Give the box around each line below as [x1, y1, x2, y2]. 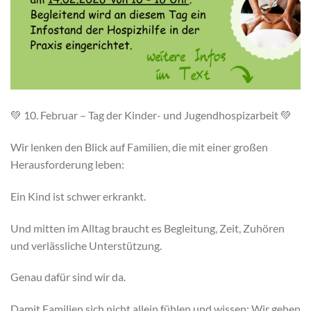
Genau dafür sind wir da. [10, 270, 126, 284]
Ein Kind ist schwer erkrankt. [10, 189, 146, 203]
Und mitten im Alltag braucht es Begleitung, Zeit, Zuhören [10, 221, 285, 235]
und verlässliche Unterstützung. [10, 238, 162, 252]
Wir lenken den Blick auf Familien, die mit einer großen [10, 140, 268, 154]
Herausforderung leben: [10, 158, 124, 171]
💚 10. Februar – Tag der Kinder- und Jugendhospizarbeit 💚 [10, 108, 292, 122]
